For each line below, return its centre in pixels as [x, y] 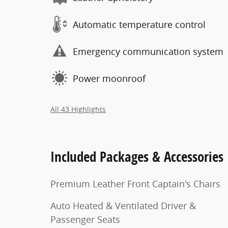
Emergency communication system [148, 51]
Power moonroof [109, 78]
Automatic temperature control [139, 24]
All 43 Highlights [78, 109]
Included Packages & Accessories [137, 156]
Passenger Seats [85, 219]
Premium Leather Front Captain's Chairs [135, 184]
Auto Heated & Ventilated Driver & [123, 206]
